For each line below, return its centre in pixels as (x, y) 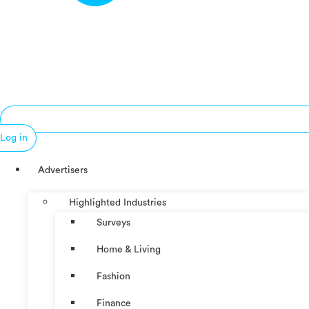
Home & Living (129, 249)
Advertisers (63, 170)
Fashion (113, 276)
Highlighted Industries (118, 202)
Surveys (113, 222)
